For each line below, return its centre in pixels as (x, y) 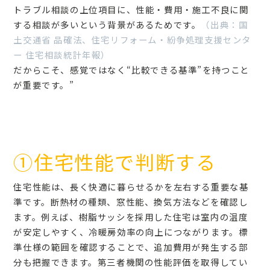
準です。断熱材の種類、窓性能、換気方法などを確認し (131, 202)
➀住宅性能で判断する (115, 162)
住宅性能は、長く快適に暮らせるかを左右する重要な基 (131, 187)
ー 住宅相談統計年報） (62, 55)
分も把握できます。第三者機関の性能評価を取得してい (131, 262)
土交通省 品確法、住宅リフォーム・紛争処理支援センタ (133, 39)
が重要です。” (44, 85)
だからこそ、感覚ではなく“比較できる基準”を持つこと (132, 70)
